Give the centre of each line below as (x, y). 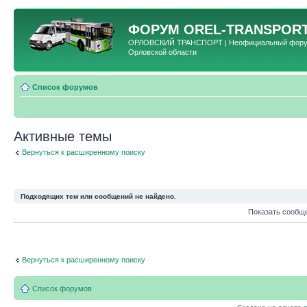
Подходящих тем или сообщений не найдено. (98, 196)
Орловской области (162, 52)
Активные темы (63, 136)
